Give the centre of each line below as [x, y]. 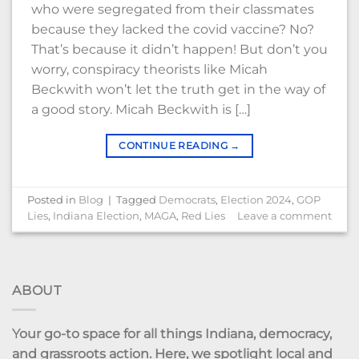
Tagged [138, 200]
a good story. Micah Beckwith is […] [141, 109]
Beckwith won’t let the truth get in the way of [178, 89]
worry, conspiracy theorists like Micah [149, 69]
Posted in [53, 200]
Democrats [188, 200]
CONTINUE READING [175, 145]
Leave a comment [284, 216]
